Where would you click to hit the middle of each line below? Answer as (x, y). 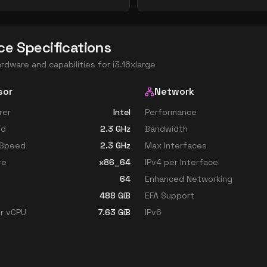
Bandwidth (166, 129)
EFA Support (170, 195)
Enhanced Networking (189, 179)
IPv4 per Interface (181, 162)
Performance (171, 112)
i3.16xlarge (134, 64)
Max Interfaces (176, 145)
